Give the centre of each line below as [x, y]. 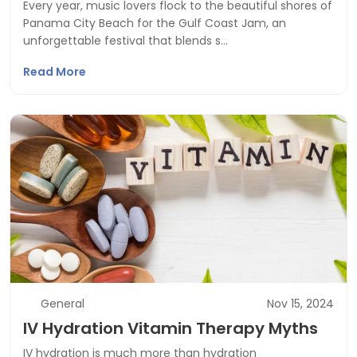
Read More [56, 72]
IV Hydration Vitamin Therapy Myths [171, 328]
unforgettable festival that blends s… [126, 41]
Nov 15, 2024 [300, 304]
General [62, 304]
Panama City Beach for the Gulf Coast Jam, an [155, 23]
